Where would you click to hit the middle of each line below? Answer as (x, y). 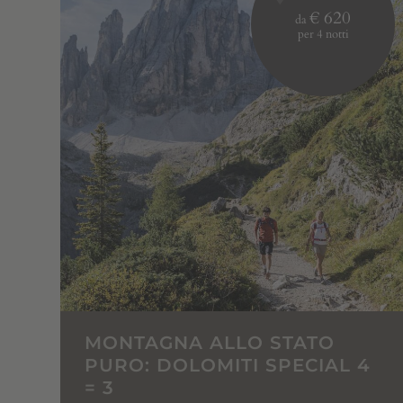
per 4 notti (323, 34)
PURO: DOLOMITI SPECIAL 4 (228, 365)
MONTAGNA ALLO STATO (210, 342)
